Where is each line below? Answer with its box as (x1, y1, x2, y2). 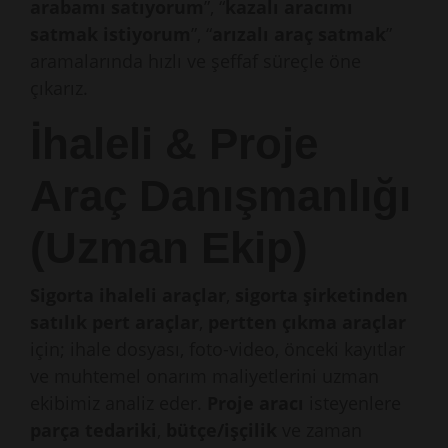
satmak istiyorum (30, 22, 191, 46)
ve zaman (277, 418, 362, 442)
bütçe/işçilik (166, 418, 277, 442)
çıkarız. (30, 76, 88, 100)
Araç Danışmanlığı (30, 171, 411, 220)
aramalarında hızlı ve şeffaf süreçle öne (30, 49, 361, 73)
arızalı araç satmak (212, 22, 386, 46)
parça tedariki (30, 418, 157, 442)
